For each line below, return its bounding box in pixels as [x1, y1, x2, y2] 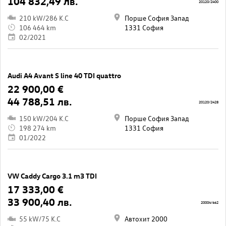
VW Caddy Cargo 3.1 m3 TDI [8, 171, 97, 181]
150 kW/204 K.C [19, 113, 69, 123]
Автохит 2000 [125, 214, 167, 224]
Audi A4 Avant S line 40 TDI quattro [8, 70, 121, 80]
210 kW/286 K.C [19, 13, 69, 23]
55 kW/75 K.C [19, 214, 61, 224]
